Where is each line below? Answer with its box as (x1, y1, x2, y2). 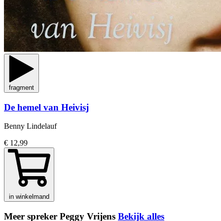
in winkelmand (9, 193, 49, 201)
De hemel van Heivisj (4, 102, 89, 112)
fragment (9, 84, 34, 91)
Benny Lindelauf (4, 122, 57, 131)
